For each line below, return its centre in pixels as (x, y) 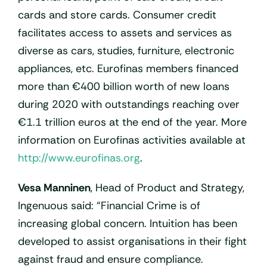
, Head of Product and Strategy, (167, 187)
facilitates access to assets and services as (125, 32)
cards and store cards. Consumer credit (117, 15)
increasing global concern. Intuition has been (128, 223)
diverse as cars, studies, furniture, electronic (126, 50)
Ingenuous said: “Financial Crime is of (109, 205)
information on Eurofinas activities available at (132, 140)
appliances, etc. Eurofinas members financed (128, 68)
